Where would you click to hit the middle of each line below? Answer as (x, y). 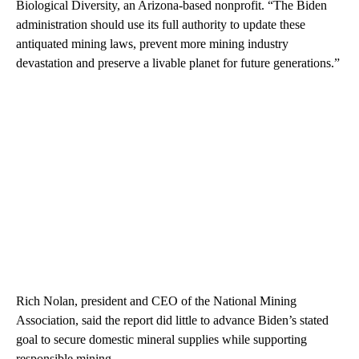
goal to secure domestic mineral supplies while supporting (161, 339)
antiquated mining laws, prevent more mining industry (152, 43)
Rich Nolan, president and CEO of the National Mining (156, 301)
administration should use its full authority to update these (161, 24)
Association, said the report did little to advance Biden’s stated (172, 320)
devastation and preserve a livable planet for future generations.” (178, 63)
